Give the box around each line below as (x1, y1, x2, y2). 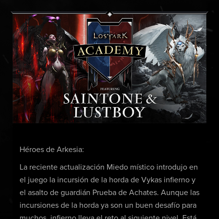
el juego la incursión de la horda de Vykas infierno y (19, 175, 196, 184)
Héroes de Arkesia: (19, 146, 84, 154)
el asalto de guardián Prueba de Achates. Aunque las (19, 188, 199, 197)
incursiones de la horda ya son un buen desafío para (19, 201, 197, 209)
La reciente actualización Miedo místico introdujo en (19, 163, 198, 171)
